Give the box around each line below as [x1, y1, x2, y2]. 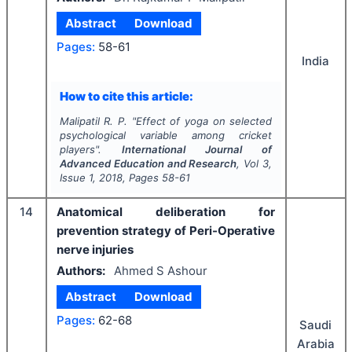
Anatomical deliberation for [57, 204, 275, 219]
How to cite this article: [59, 88, 193, 104]
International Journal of [121, 143, 273, 156]
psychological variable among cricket [59, 129, 273, 141]
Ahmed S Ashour [113, 262, 207, 278]
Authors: [57, 262, 105, 278]
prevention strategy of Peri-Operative [57, 223, 275, 238]
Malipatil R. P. [59, 115, 128, 127]
